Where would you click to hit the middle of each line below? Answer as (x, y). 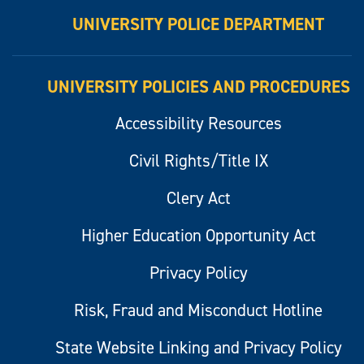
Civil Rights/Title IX (198, 160)
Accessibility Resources (198, 123)
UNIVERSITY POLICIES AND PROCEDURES (198, 87)
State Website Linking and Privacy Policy (198, 347)
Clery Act (198, 198)
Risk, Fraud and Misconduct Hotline (198, 310)
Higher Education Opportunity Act (198, 235)
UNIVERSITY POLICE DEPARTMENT (198, 24)
